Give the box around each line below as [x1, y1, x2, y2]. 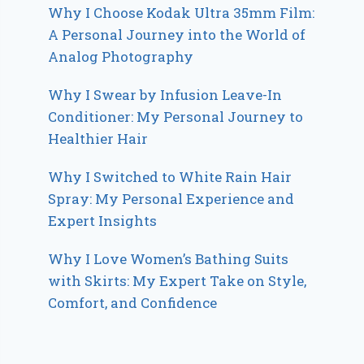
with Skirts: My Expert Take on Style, [48, 271, 307, 290]
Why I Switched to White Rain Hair [48, 167, 292, 186]
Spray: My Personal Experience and [48, 188, 295, 208]
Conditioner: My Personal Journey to [48, 106, 304, 126]
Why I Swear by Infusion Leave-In [48, 84, 283, 104]
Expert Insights [48, 210, 158, 230]
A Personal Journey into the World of [48, 24, 306, 44]
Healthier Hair [48, 128, 149, 148]
